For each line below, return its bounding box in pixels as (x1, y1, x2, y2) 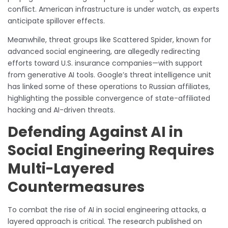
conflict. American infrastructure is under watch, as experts (8, 4, 219, 14)
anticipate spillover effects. (8, 15, 105, 26)
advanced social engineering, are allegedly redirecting (8, 46, 200, 56)
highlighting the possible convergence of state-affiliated (8, 93, 210, 103)
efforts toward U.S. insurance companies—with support (8, 58, 203, 68)
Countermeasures (8, 177, 145, 197)
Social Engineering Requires (8, 140, 214, 160)
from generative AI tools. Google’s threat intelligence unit (8, 69, 211, 80)
